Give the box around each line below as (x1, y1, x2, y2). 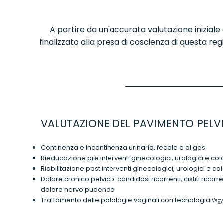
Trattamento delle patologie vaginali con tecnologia (41, 195, 212, 205)
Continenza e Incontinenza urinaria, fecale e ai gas (41, 143, 205, 153)
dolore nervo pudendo (41, 185, 115, 195)
